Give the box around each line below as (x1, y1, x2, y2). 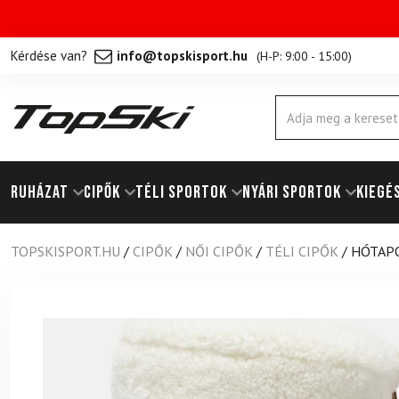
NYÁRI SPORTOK (242, 182, 341, 203)
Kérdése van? (11, 46, 87, 64)
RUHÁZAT (11, 182, 69, 203)
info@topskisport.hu (117, 46, 248, 64)
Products (274, 103, 318, 117)
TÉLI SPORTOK (135, 182, 227, 203)
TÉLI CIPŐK (265, 242, 338, 260)
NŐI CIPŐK (185, 242, 253, 260)
